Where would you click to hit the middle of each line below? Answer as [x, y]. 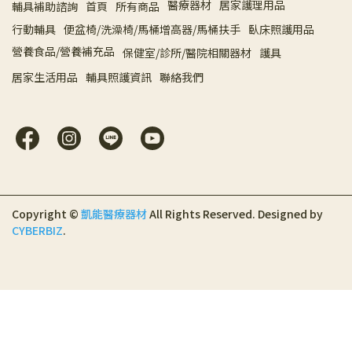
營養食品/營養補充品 [63, 51]
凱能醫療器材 [114, 214]
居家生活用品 [45, 77]
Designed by [290, 214]
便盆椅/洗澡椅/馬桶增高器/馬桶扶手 [152, 29]
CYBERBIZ [37, 230]
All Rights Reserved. [202, 214]
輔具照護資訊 [119, 77]
